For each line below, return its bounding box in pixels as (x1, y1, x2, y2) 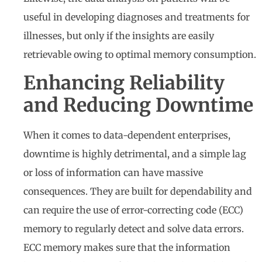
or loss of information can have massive (23, 167, 203, 179)
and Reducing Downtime (23, 94, 253, 118)
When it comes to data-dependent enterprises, (23, 129, 230, 142)
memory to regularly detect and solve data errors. (23, 223, 244, 235)
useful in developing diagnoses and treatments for (23, 11, 250, 23)
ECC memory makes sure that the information (23, 242, 230, 254)
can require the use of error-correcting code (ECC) (23, 204, 243, 216)
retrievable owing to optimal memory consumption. (23, 49, 256, 61)
